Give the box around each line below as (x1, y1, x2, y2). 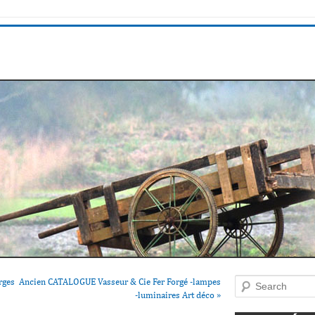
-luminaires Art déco (135, 290, 217, 300)
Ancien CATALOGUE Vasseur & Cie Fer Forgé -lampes (19, 276, 221, 287)
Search (235, 276, 260, 287)
